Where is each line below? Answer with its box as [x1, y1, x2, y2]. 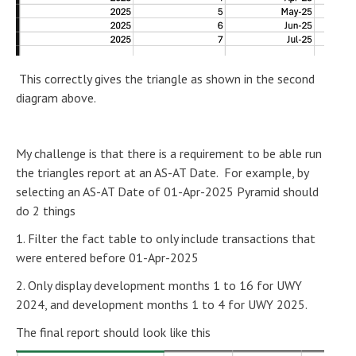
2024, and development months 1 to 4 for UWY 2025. [16, 296, 308, 312]
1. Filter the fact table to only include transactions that [16, 230, 315, 246]
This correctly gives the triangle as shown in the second [16, 70, 315, 87]
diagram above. [16, 89, 96, 106]
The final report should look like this [16, 323, 211, 340]
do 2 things [16, 202, 75, 219]
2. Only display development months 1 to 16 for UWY [16, 277, 302, 293]
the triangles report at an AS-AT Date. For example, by [16, 164, 308, 180]
